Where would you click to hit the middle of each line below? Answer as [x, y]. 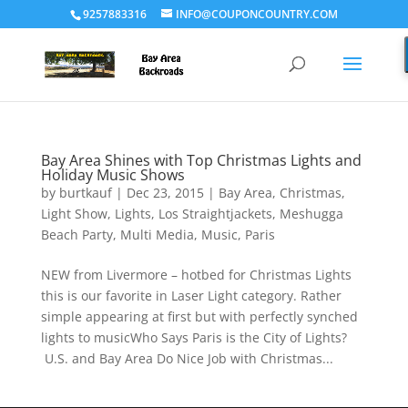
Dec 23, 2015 [165, 193]
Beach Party [76, 235]
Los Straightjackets [215, 214]
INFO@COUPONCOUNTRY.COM [256, 14]
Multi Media [157, 235]
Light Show [74, 214]
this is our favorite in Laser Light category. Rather [191, 296]
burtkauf [85, 193]
